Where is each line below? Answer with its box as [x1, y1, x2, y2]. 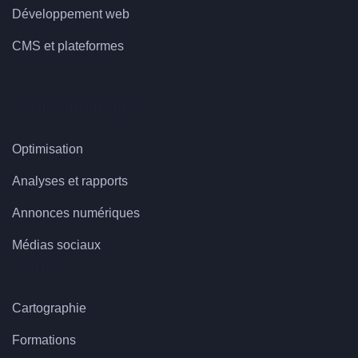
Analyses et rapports [12, 174, 128, 189]
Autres [12, 257, 65, 277]
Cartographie [12, 301, 86, 316]
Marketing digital [12, 97, 140, 118]
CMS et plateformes [12, 39, 124, 54]
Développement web [12, 7, 129, 22]
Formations [12, 333, 76, 348]
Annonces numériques [12, 206, 140, 221]
